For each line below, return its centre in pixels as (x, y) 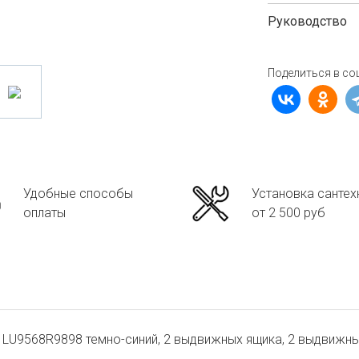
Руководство (307, 21)
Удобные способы (78, 194)
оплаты (44, 213)
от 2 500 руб (288, 213)
